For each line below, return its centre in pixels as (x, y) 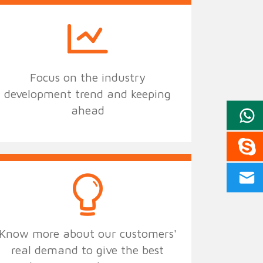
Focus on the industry (87, 77)
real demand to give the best (88, 249)
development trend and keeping (88, 93)
